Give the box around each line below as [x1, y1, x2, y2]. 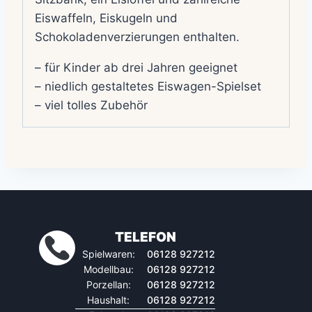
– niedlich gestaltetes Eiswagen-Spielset [35, 79, 261, 94]
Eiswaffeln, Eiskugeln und [35, 11, 178, 26]
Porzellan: [86, 279, 131, 291]
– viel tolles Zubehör [35, 98, 148, 113]
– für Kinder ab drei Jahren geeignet [35, 61, 237, 75]
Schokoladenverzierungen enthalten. [35, 30, 240, 45]
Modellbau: [83, 263, 134, 276]
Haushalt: [87, 294, 130, 306]
